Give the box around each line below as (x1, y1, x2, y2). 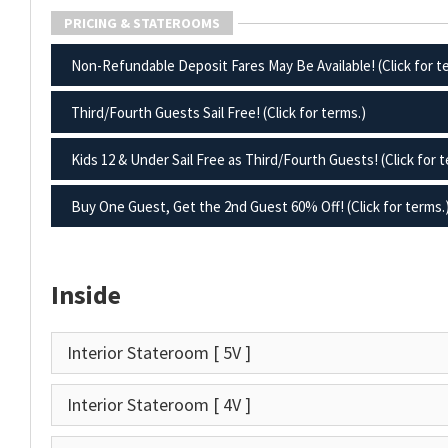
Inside (51, 277, 121, 311)
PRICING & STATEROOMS (64, 13, 220, 32)
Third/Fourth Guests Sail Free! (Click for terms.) (71, 102, 366, 122)
